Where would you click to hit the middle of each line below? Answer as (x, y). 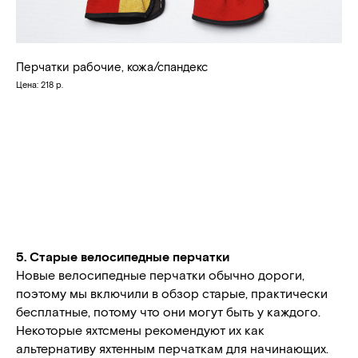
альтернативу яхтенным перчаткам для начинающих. (172, 348)
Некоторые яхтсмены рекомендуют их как (140, 329)
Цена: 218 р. (40, 84)
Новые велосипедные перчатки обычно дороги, (160, 274)
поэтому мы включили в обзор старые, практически (172, 292)
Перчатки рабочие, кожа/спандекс (112, 66)
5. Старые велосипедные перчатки (123, 256)
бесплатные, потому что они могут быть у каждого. (168, 311)
